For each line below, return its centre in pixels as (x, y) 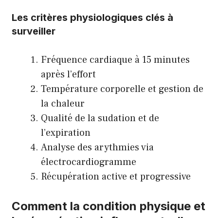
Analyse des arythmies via (97, 148)
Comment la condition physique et (109, 206)
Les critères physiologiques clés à (92, 18)
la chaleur (63, 104)
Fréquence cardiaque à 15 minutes (115, 60)
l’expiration (66, 133)
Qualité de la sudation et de (100, 118)
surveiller (34, 31)
